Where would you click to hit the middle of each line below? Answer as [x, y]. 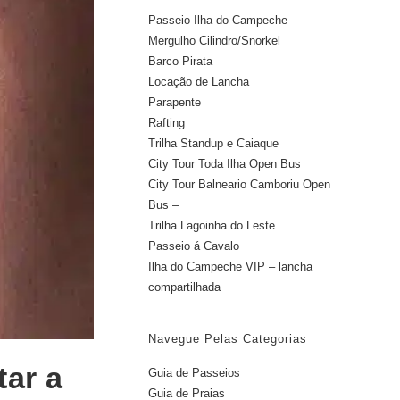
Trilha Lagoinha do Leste [212, 225]
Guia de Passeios [194, 373]
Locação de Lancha [199, 82]
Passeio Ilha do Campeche [218, 20]
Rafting [167, 123]
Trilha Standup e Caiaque [213, 143]
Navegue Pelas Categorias [228, 339]
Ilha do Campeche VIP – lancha [230, 267]
